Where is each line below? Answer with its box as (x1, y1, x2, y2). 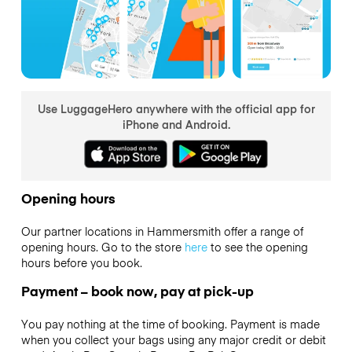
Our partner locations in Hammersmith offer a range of (20, 222, 303, 239)
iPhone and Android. (122, 115, 230, 132)
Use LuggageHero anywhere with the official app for (37, 100, 315, 116)
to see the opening (207, 238, 308, 255)
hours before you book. (20, 254, 142, 270)
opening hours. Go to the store (20, 238, 185, 255)
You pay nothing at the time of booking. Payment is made (20, 315, 320, 332)
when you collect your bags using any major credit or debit (20, 331, 326, 347)
